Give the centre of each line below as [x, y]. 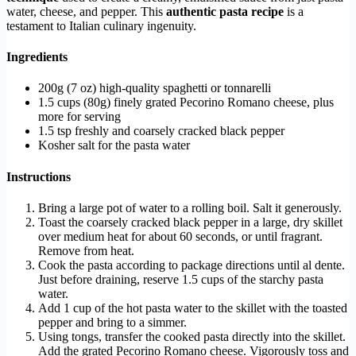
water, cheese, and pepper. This [86, 11]
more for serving [79, 117]
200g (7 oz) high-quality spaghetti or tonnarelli [155, 88]
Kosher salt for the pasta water [114, 145]
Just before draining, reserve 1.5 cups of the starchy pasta [181, 279]
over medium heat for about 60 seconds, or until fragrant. [180, 236]
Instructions [39, 176]
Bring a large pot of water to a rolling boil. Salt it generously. [190, 207]
